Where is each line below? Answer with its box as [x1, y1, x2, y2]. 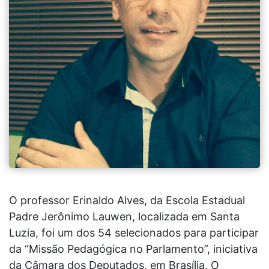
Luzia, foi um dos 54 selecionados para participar [9, 226, 259, 240]
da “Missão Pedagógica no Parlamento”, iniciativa [9, 243, 258, 256]
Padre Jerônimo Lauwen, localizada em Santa [9, 210, 240, 223]
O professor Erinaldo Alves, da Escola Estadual [9, 194, 245, 207]
